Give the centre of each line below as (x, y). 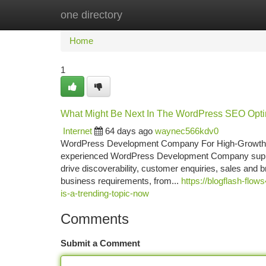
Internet (77, 131)
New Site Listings (153, 15)
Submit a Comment (100, 243)
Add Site (221, 15)
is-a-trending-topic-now (105, 193)
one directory (91, 15)
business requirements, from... (121, 181)
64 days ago (129, 131)
